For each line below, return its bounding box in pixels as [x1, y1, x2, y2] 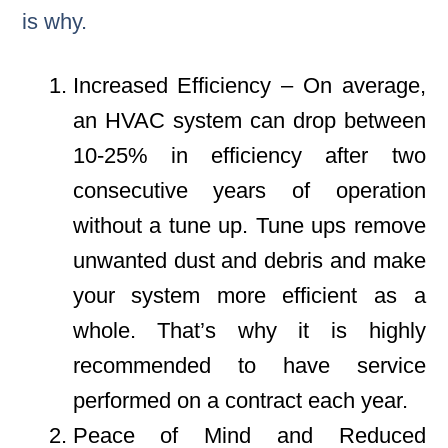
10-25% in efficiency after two [72, 142, 426, 168]
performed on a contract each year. [72, 387, 408, 413]
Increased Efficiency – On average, [72, 72, 426, 98]
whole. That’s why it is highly [72, 317, 426, 343]
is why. [22, 8, 88, 34]
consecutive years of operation [72, 177, 426, 203]
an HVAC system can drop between [72, 107, 426, 133]
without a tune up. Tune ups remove [72, 212, 426, 238]
